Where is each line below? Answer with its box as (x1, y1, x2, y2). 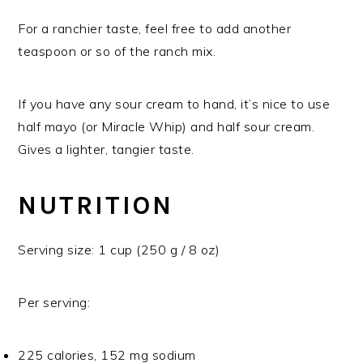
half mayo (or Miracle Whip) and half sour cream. (18, 117, 315, 135)
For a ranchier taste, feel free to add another (18, 19, 292, 36)
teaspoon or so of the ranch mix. (18, 42, 216, 59)
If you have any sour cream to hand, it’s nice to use (18, 95, 331, 112)
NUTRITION (18, 190, 174, 220)
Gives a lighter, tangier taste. (18, 140, 194, 157)
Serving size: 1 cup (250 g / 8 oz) (18, 241, 220, 258)
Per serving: (18, 293, 91, 310)
